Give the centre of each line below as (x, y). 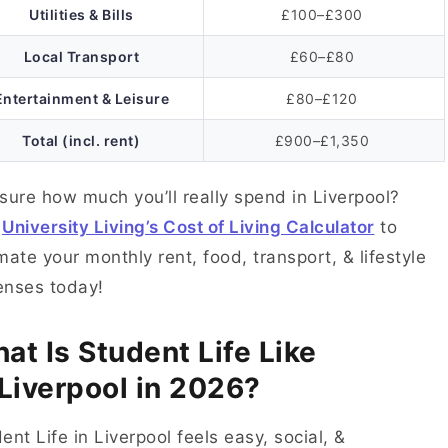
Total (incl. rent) (81, 140)
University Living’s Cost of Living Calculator (188, 227)
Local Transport (81, 56)
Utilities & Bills (81, 14)
